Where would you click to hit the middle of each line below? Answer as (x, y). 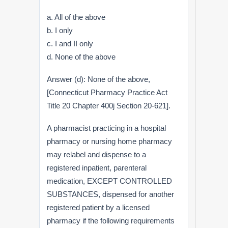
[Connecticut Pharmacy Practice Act (107, 92)
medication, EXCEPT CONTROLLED (110, 181)
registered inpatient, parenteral (97, 167)
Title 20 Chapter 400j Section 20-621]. (109, 105)
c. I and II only (70, 43)
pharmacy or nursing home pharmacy (110, 141)
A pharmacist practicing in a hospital (107, 128)
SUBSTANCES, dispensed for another (111, 194)
